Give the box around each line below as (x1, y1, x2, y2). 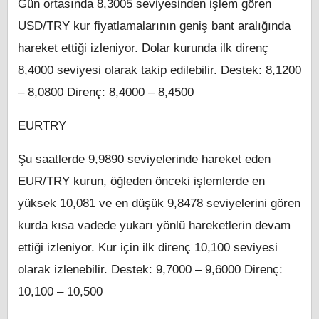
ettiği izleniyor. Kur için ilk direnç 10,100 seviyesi (18, 241, 278, 255)
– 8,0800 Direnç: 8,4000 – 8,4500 (18, 85, 194, 100)
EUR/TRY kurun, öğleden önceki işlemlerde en (18, 174, 265, 189)
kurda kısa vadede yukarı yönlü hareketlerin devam (18, 219, 291, 233)
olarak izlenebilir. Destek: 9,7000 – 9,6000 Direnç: (18, 263, 283, 277)
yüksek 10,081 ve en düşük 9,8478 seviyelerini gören (18, 197, 300, 211)
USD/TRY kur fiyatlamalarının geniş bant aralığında (18, 19, 291, 33)
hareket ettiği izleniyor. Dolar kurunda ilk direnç (18, 41, 268, 56)
